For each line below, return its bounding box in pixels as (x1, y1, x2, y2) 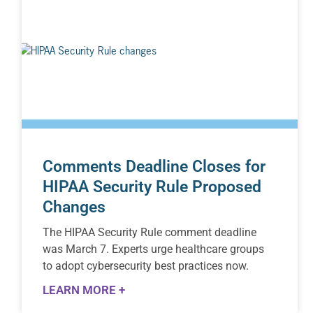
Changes (43, 197, 106, 217)
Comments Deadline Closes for (43, 156, 266, 176)
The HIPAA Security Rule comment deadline (43, 225, 257, 239)
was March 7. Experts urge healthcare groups (43, 242, 265, 256)
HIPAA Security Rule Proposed (43, 177, 262, 196)
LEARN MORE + (43, 282, 126, 297)
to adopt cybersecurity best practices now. (43, 259, 249, 272)
